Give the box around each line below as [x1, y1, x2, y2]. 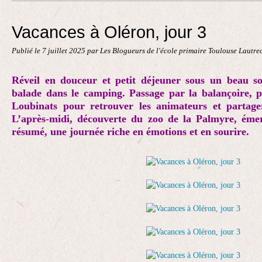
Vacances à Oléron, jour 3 [12, 22, 206, 42]
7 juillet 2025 [42, 47, 87, 55]
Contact [23, 7, 51, 16]
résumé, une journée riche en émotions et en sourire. [12, 126, 249, 137]
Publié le [12, 47, 42, 55]
